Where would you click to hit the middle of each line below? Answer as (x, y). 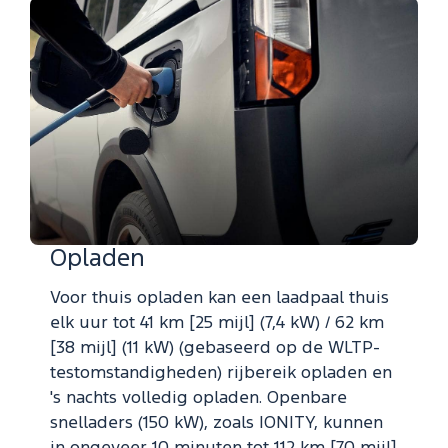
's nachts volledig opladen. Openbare (198, 399)
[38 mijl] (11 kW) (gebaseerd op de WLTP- (215, 349)
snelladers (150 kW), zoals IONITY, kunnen (216, 424)
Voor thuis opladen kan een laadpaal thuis (219, 299)
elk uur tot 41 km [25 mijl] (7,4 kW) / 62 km (217, 324)
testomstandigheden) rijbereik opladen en (221, 374)
